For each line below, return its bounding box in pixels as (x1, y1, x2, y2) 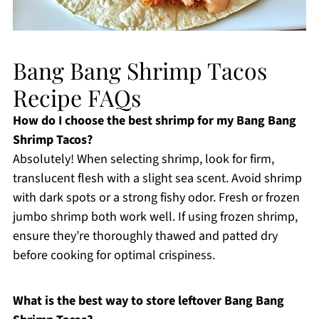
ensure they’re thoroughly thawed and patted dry (12, 226, 278, 245)
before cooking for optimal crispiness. (12, 246, 215, 264)
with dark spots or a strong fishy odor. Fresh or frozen (12, 188, 300, 206)
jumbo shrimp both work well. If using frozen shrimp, (12, 207, 298, 226)
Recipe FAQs (12, 81, 141, 113)
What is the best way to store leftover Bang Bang (12, 291, 284, 310)
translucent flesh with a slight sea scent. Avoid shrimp (12, 169, 302, 187)
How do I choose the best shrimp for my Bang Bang (12, 111, 296, 130)
